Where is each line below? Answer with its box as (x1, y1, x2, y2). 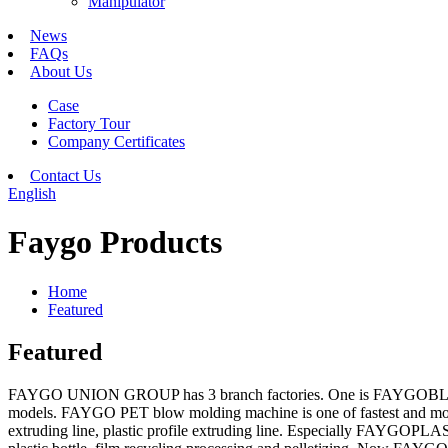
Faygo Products (8, 224, 222, 261)
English (8, 185, 56, 202)
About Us (30, 63, 92, 80)
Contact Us (30, 167, 101, 184)
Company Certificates (48, 133, 185, 150)
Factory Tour (48, 115, 130, 132)
